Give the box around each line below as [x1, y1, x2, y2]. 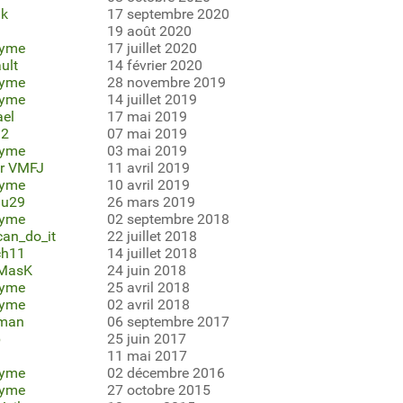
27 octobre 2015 [106, 381, 210, 399]
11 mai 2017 [106, 346, 187, 364]
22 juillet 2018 [106, 227, 197, 245]
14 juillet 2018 [106, 244, 197, 262]
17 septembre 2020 [106, 4, 229, 22]
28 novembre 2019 [106, 73, 226, 91]
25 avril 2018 [106, 278, 190, 296]
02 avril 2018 [106, 295, 190, 313]
